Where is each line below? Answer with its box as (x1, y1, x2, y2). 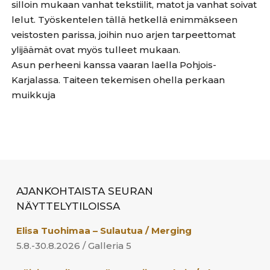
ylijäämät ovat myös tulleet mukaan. (11, 44, 181, 56)
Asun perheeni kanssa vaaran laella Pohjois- (11, 59, 217, 71)
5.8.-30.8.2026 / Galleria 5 (16, 240, 131, 252)
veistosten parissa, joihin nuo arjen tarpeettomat (11, 29, 236, 41)
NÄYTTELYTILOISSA (16, 200, 120, 213)
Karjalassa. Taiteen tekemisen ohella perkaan (11, 74, 225, 86)
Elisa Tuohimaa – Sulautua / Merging (16, 225, 192, 237)
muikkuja (11, 89, 56, 101)
